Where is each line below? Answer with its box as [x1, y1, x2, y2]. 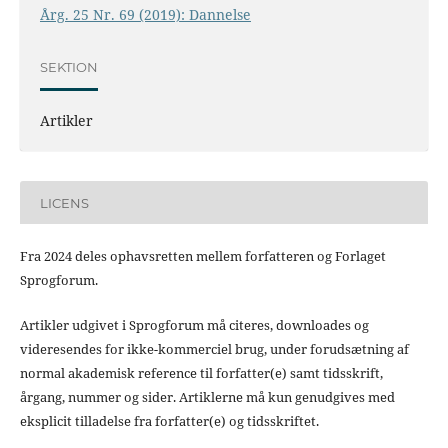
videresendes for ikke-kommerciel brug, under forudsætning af [19, 339, 409, 358]
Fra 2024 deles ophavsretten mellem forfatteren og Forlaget [19, 247, 386, 266]
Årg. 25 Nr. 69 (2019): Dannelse [39, 5, 251, 25]
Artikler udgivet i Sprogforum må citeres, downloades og [19, 315, 369, 334]
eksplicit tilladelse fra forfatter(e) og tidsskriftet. [19, 411, 319, 430]
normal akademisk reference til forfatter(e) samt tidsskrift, [19, 363, 383, 382]
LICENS [39, 194, 89, 211]
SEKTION [39, 58, 98, 75]
